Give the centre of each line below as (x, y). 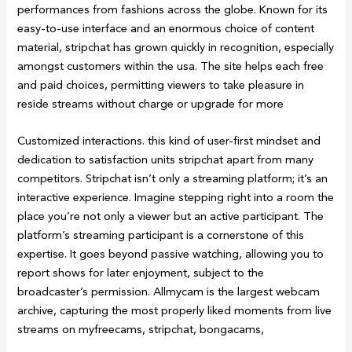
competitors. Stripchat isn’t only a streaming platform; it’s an (173, 178)
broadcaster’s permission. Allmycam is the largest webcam (169, 291)
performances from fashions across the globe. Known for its (173, 9)
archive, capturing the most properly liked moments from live (175, 310)
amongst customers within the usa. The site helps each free (171, 66)
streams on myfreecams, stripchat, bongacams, (141, 329)
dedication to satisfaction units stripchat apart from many (166, 159)
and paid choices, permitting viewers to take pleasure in (161, 84)
